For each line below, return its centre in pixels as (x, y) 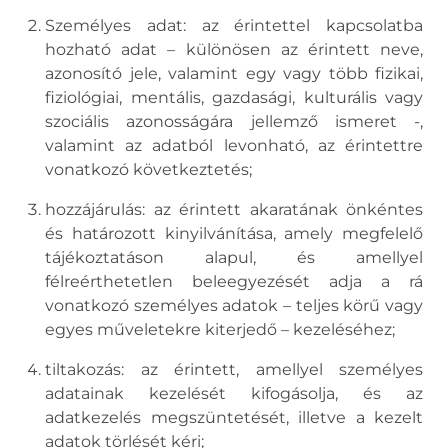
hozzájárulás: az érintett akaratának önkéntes (234, 209)
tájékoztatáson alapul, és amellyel (234, 257)
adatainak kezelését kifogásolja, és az (234, 393)
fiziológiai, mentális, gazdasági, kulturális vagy (234, 97)
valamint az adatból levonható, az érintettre (234, 145)
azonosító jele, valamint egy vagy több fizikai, (234, 73)
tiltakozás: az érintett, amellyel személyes (234, 369)
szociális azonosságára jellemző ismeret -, (234, 121)
